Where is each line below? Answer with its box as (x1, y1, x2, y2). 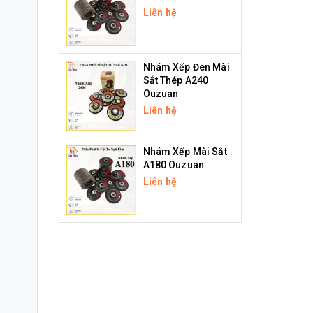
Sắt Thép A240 (143, 74, 209, 86)
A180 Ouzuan (143, 159, 205, 170)
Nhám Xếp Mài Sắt (143, 145, 227, 157)
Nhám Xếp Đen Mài (143, 61, 230, 73)
